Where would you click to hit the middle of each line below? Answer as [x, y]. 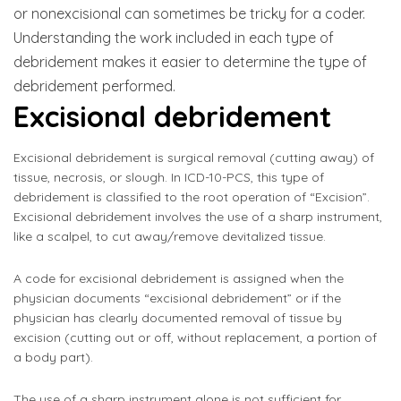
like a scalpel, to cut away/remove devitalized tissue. [170, 236]
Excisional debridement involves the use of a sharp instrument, [198, 216]
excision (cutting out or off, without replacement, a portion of [195, 337]
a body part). [53, 357]
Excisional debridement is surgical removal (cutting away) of [194, 157]
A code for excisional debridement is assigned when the [179, 278]
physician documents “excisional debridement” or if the [177, 298]
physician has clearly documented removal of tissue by [178, 317]
